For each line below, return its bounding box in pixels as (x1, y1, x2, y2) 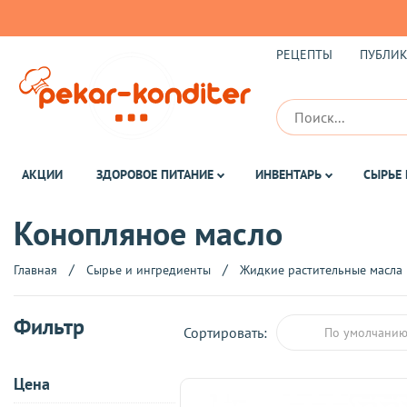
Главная (14, 262, 57, 279)
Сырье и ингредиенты (86, 262, 211, 279)
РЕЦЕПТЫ (275, 46, 333, 63)
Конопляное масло (14, 212, 283, 255)
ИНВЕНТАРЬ (254, 166, 322, 183)
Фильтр (14, 313, 84, 342)
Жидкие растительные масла (240, 262, 402, 279)
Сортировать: (184, 323, 268, 342)
